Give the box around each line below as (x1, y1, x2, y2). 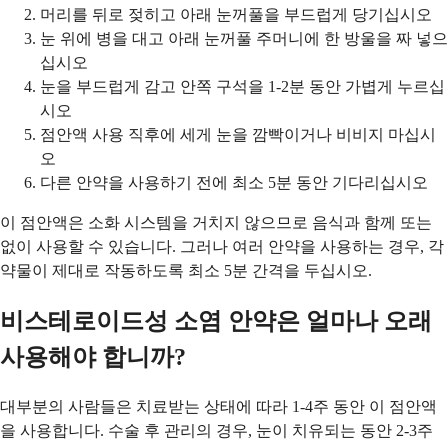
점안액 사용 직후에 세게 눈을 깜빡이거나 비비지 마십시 (40, 126, 436, 144)
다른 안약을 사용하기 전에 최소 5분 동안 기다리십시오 (40, 174, 428, 192)
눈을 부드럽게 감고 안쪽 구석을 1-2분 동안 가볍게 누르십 (40, 78, 445, 96)
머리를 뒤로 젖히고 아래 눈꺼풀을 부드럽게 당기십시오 (40, 6, 432, 24)
